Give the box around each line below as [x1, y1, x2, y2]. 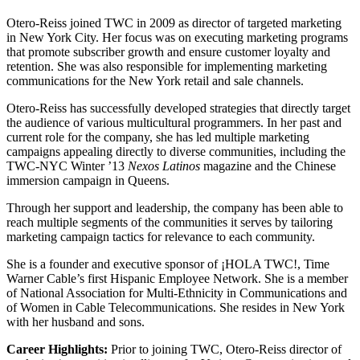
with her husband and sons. [6, 314, 145, 329]
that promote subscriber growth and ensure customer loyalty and [6, 44, 330, 59]
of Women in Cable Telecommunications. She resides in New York [6, 300, 345, 314]
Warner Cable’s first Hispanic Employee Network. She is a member [6, 271, 348, 285]
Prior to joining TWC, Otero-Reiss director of [108, 342, 342, 356]
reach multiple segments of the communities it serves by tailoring [6, 215, 333, 229]
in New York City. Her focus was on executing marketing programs [6, 30, 348, 44]
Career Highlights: [6, 342, 108, 356]
